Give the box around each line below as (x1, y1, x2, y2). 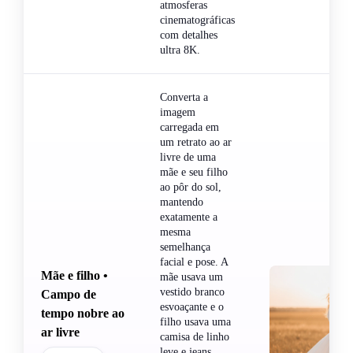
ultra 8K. (160, 43, 200, 56)
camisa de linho (160, 330, 229, 343)
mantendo (160, 195, 203, 208)
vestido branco (160, 285, 225, 298)
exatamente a (160, 210, 217, 223)
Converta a (160, 91, 208, 103)
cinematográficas (160, 13, 235, 26)
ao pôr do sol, (160, 180, 221, 193)
